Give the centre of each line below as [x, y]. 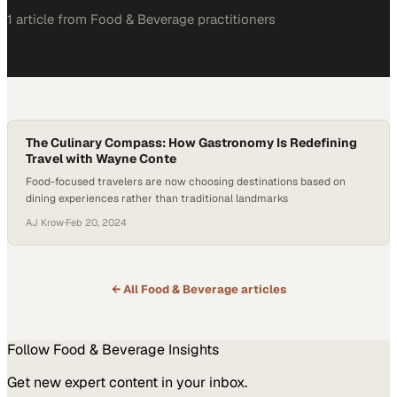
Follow [30, 350]
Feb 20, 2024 [96, 222]
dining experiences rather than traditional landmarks [157, 198]
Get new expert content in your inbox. [127, 382]
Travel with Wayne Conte [101, 159]
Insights [192, 350]
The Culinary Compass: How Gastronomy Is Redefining [191, 143]
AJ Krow [45, 222]
